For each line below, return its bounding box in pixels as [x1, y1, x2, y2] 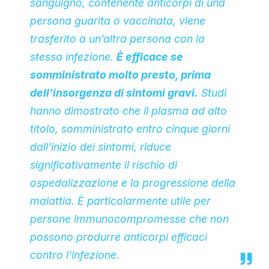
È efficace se [116, 50, 183, 63]
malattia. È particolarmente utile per [30, 194, 211, 207]
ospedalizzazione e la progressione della [30, 176, 235, 189]
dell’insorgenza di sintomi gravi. [30, 86, 198, 99]
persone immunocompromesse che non [30, 212, 229, 225]
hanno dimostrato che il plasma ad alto [30, 104, 227, 117]
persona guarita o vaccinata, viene [30, 14, 205, 27]
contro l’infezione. [30, 248, 119, 261]
